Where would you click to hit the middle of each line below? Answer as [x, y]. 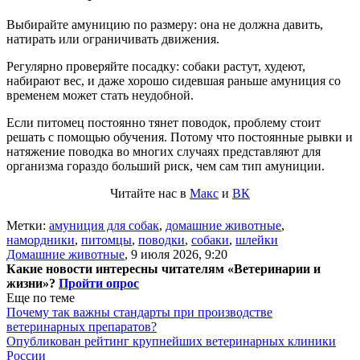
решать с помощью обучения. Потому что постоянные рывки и [180, 137]
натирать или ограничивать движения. [113, 39]
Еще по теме [41, 297]
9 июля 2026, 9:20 [179, 254]
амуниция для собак [104, 225]
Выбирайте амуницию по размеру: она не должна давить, [165, 24]
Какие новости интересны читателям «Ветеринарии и [164, 268]
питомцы [106, 239]
